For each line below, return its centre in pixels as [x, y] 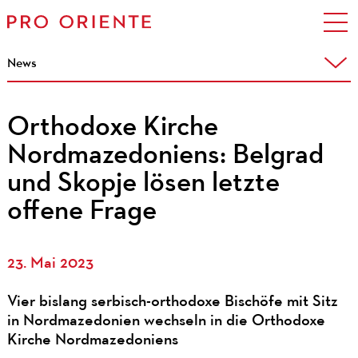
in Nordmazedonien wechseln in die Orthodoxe [166, 321]
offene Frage [82, 212]
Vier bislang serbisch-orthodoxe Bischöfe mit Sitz [172, 302]
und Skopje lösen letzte [143, 184]
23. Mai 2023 [50, 263]
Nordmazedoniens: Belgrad [165, 156]
